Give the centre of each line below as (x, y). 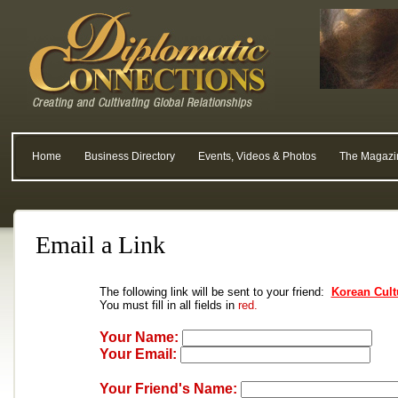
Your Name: (139, 337)
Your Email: (138, 354)
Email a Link (100, 245)
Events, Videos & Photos (257, 156)
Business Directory (130, 156)
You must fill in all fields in (168, 305)
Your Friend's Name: (168, 389)
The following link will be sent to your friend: (215, 292)
